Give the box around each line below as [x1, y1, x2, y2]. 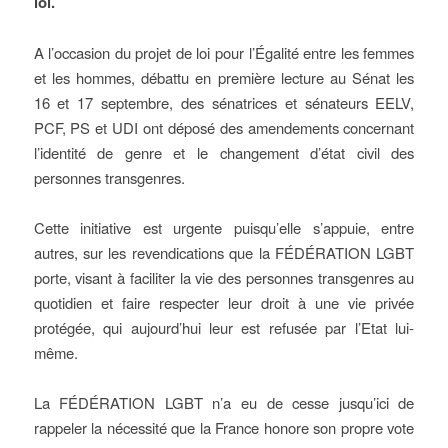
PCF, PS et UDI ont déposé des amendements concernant [33, 117, 415, 138]
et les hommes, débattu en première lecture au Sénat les [33, 67, 415, 88]
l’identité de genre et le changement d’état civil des [33, 142, 415, 163]
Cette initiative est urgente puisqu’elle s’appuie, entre [33, 217, 415, 238]
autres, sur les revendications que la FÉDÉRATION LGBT [33, 242, 415, 263]
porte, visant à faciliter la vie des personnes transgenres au [33, 267, 415, 288]
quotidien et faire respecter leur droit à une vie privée [33, 292, 415, 313]
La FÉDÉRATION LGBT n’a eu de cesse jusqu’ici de [33, 392, 415, 413]
